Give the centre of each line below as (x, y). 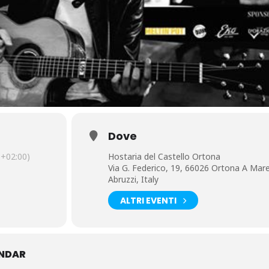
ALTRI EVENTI (148, 200)
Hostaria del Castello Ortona (164, 156)
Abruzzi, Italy (133, 179)
